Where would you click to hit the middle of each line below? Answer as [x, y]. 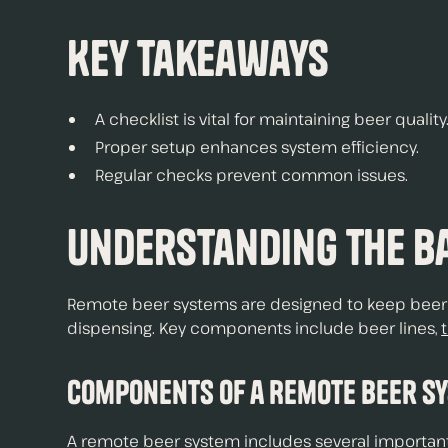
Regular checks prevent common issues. [252, 175]
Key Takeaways [198, 58]
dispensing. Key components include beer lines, [254, 328]
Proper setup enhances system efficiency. [257, 147]
